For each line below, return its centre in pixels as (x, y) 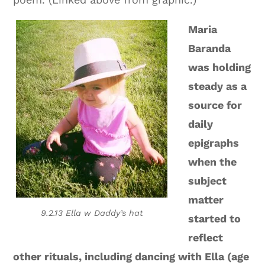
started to (215, 219)
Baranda (210, 49)
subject (208, 181)
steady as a (218, 86)
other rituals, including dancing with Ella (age (131, 257)
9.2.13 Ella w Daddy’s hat (92, 213)
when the (213, 162)
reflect (206, 238)
